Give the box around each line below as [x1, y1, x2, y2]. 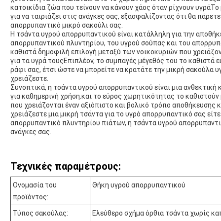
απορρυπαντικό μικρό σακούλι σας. [10, 21, 123, 30]
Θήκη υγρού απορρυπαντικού [92, 181, 185, 189]
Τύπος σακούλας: [13, 209, 68, 218]
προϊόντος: [13, 193, 48, 201]
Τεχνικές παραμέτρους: [10, 160, 121, 173]
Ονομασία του [13, 181, 57, 189]
